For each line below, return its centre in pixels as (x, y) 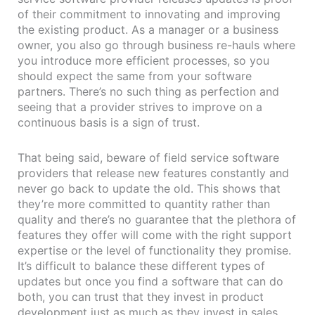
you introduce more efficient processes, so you (143, 60)
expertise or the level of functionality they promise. (154, 250)
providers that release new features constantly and (153, 173)
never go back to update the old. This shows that (149, 188)
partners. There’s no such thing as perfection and (148, 91)
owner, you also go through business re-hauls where (156, 45)
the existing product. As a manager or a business (148, 29)
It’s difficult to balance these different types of (141, 265)
